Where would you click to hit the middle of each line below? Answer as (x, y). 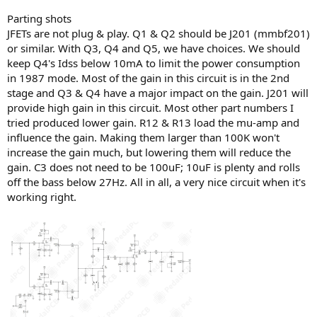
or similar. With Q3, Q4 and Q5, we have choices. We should (154, 48)
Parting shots (39, 18)
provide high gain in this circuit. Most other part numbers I (150, 107)
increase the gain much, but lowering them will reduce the (149, 152)
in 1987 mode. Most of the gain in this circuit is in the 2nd (148, 77)
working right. (42, 196)
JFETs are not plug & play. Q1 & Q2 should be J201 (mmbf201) (158, 33)
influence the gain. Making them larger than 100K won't (143, 137)
